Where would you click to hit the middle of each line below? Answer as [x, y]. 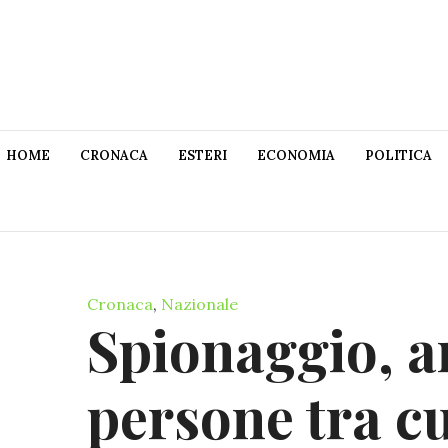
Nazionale [199, 303]
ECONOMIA [296, 156]
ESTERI [202, 156]
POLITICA [398, 156]
